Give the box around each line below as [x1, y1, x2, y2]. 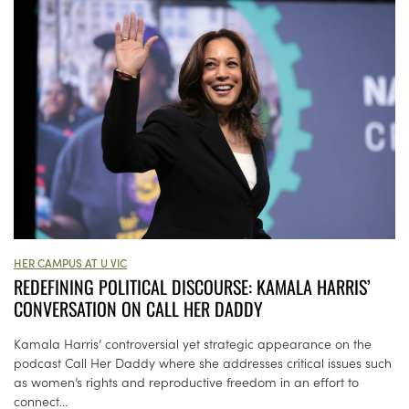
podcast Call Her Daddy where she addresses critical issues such [14, 353, 392, 372]
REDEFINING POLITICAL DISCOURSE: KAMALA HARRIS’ [14, 273, 371, 301]
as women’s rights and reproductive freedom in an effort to [14, 372, 359, 392]
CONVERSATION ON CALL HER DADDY [14, 295, 263, 323]
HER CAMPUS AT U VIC [14, 255, 127, 271]
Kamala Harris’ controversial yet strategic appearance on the [14, 334, 372, 353]
